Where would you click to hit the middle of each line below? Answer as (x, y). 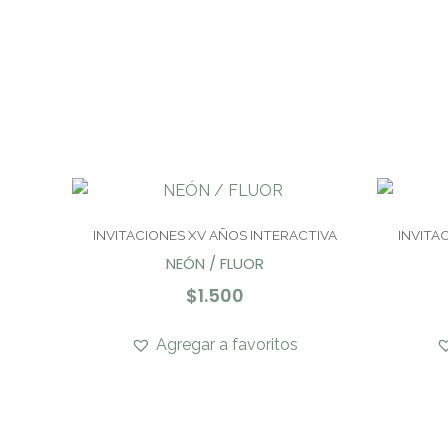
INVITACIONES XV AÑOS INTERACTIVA (214, 234)
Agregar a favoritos (227, 345)
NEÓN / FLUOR (214, 263)
